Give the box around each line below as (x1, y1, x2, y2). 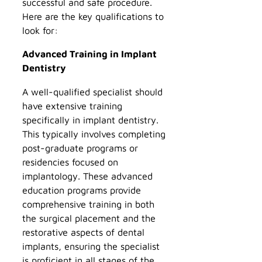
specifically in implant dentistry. (22, 113, 158, 125)
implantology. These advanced (22, 170, 153, 181)
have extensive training (22, 99, 122, 111)
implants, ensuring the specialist (22, 240, 160, 251)
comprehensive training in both (22, 198, 154, 209)
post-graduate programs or (22, 142, 138, 153)
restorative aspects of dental (22, 226, 144, 237)
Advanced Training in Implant (22, 48, 157, 60)
